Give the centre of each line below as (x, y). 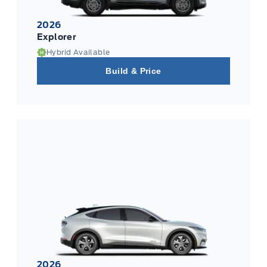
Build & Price (133, 71)
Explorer (57, 37)
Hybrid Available (78, 52)
